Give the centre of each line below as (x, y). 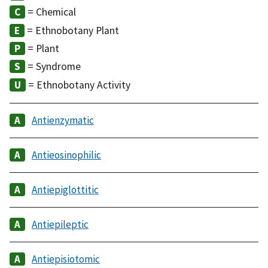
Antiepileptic (60, 224)
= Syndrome (53, 67)
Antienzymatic (63, 120)
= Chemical (51, 12)
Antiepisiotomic (66, 259)
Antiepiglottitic (65, 189)
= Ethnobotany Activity (78, 85)
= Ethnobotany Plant (72, 30)
